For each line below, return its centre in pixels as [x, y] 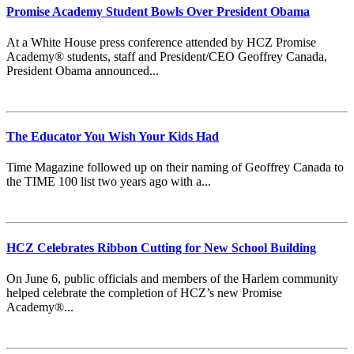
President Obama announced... [83, 70]
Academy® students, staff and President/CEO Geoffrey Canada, [167, 56]
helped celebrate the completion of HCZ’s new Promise [144, 292]
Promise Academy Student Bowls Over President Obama [158, 11]
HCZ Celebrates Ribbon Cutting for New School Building [161, 247]
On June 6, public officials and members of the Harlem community [172, 278]
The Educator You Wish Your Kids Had [113, 137]
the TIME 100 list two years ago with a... [109, 182]
